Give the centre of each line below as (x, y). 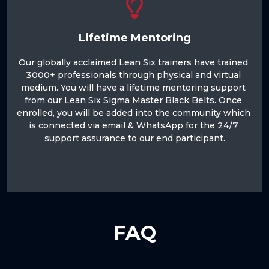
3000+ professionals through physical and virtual (134, 75)
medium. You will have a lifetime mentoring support (134, 88)
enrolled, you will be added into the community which (134, 113)
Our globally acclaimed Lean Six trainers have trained (134, 63)
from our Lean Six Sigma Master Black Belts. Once (134, 101)
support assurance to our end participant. (134, 138)
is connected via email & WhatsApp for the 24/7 (134, 126)
